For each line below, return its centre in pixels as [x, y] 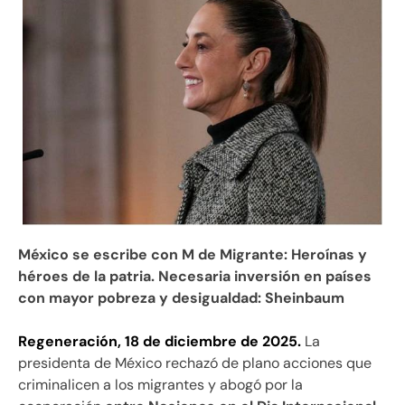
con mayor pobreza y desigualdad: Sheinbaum [181, 298]
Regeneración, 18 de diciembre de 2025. [160, 342]
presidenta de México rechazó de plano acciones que [195, 363]
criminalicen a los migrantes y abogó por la [160, 385]
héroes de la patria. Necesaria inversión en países [195, 277]
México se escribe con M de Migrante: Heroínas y [193, 255]
